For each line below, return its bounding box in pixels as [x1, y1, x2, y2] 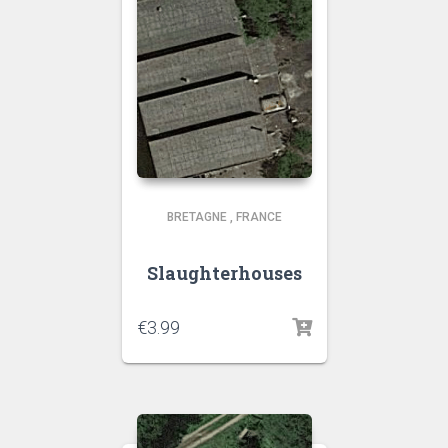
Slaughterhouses [146, 261, 302, 285]
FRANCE [235, 210, 282, 224]
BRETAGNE [166, 210, 227, 224]
